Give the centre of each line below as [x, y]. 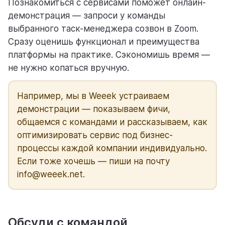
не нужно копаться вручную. [69, 68]
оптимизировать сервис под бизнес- [95, 135]
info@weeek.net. [51, 175]
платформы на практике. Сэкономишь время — [109, 55]
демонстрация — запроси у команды [87, 16]
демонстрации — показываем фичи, [94, 109]
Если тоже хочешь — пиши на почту [93, 161]
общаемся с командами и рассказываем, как [112, 122]
